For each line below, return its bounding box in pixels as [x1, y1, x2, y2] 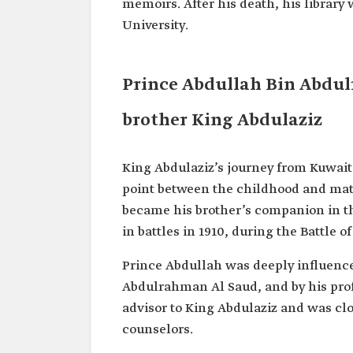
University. [122, 17, 188, 34]
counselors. [122, 321, 193, 338]
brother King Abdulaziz [122, 110, 322, 132]
